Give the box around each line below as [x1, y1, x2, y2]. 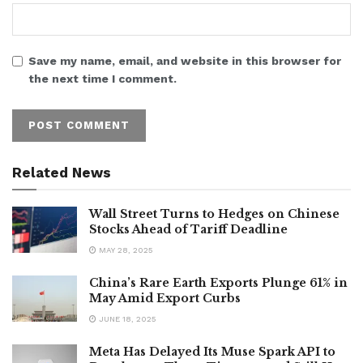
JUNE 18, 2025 [96, 314, 156, 323]
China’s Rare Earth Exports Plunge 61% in [89, 275, 348, 290]
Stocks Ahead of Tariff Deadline [89, 221, 288, 237]
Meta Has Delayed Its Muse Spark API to [89, 344, 335, 359]
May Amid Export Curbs [89, 290, 241, 305]
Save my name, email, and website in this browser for [28, 53, 341, 67]
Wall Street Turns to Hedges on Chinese [89, 206, 340, 221]
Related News [12, 164, 111, 181]
